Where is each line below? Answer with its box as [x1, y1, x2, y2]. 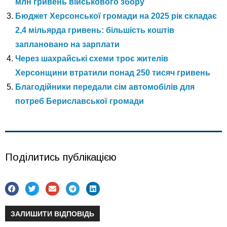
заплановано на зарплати [15, 40, 120, 49]
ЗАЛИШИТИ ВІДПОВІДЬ [11, 209, 95, 218]
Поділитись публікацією [5, 152, 117, 163]
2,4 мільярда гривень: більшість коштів [15, 26, 174, 35]
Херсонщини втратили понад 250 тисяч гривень [15, 68, 210, 78]
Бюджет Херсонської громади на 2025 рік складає [15, 12, 217, 21]
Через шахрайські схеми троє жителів [15, 54, 168, 63]
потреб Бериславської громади [15, 97, 144, 106]
